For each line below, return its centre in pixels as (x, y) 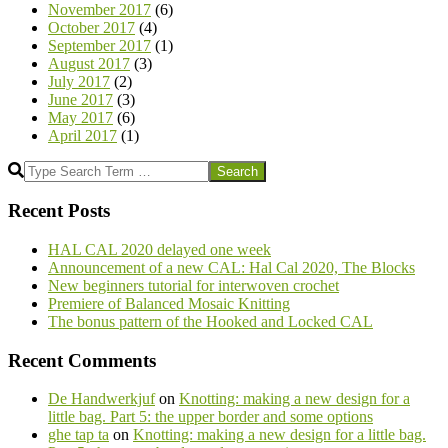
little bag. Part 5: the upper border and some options (210, 417)
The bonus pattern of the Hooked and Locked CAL (210, 321)
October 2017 (91, 27)
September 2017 (99, 45)
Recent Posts (59, 211)
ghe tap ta (78, 435)
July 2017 (79, 81)
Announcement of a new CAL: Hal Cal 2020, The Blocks (231, 267)
